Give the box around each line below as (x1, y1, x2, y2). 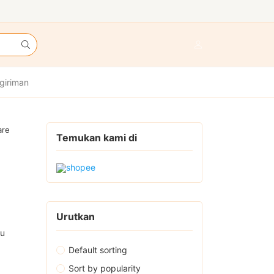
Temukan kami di (56, 131, 137, 144)
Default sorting (68, 244, 127, 255)
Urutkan (56, 210, 95, 223)
